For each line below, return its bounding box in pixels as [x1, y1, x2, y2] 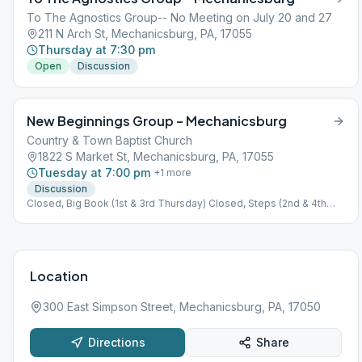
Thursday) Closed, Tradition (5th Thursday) [27, 210, 230, 222]
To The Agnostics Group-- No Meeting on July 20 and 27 [27, 11, 332, 24]
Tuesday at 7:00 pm [38, 166, 150, 179]
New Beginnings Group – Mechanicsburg [27, 112, 287, 129]
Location [30, 267, 88, 284]
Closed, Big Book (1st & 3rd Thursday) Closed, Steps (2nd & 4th [27, 197, 326, 209]
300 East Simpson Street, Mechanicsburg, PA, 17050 [43, 300, 321, 314]
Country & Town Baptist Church [27, 133, 192, 147]
